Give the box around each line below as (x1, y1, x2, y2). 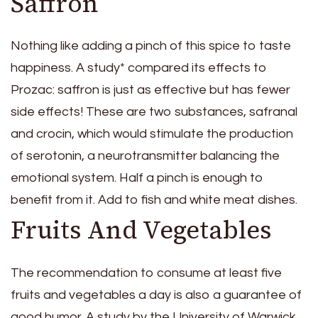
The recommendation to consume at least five (11, 265, 282, 280)
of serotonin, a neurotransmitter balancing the (11, 149, 280, 163)
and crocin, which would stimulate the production (11, 127, 293, 141)
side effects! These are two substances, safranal (11, 105, 297, 119)
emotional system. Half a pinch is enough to (11, 171, 263, 185)
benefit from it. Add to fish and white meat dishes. (11, 193, 297, 207)
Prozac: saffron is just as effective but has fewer (11, 83, 290, 97)
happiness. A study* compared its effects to (11, 61, 267, 75)
